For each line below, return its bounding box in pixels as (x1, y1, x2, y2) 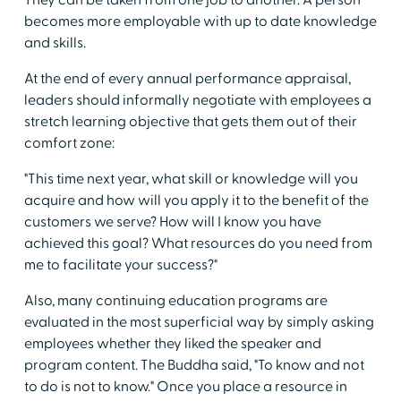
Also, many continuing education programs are (23, 292, 328, 310)
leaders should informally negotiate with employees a (23, 91, 371, 109)
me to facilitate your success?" (23, 256, 218, 274)
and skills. (23, 34, 86, 52)
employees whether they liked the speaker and (23, 335, 321, 353)
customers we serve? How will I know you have (23, 213, 321, 231)
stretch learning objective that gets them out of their (23, 113, 357, 131)
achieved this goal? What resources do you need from (23, 235, 372, 252)
